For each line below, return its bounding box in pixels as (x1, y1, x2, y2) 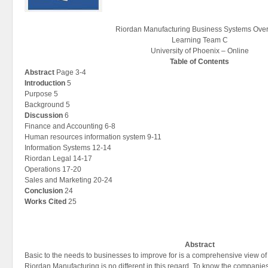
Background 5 (25, 100, 70, 109)
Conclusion (25, 187, 65, 195)
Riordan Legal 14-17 (25, 154, 92, 163)
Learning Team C (171, 36, 228, 44)
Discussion (25, 111, 65, 120)
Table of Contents (170, 57, 230, 66)
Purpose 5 (25, 90, 58, 98)
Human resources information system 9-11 (25, 133, 162, 141)
